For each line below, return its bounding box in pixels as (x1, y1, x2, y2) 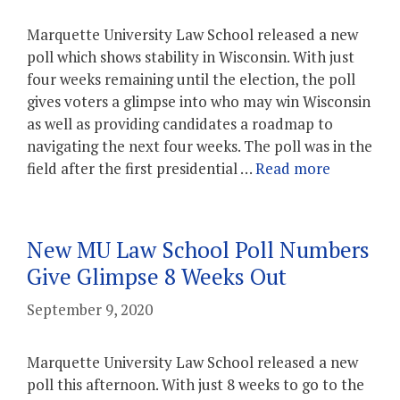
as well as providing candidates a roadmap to (27, 113, 333, 134)
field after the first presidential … (27, 158, 255, 179)
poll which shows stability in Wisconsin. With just (27, 46, 354, 67)
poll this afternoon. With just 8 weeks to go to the (27, 373, 364, 395)
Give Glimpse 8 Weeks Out (27, 262, 287, 291)
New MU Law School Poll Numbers (27, 235, 370, 264)
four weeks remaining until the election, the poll (27, 69, 355, 89)
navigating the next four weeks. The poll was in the (27, 136, 372, 156)
